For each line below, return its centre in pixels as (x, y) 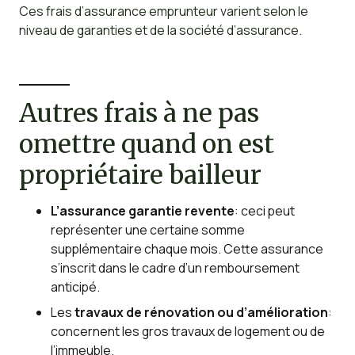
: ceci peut (264, 211)
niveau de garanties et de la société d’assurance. (160, 31)
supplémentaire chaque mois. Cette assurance (187, 249)
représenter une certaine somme (147, 230)
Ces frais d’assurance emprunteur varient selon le (163, 11)
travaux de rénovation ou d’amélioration (201, 313)
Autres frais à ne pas (139, 113)
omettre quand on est (146, 144)
